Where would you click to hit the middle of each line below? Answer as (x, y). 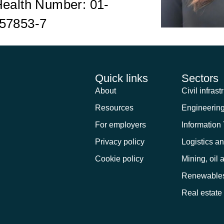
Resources (114, 108)
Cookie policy (119, 159)
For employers (121, 125)
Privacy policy (120, 142)
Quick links (122, 78)
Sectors (200, 78)
